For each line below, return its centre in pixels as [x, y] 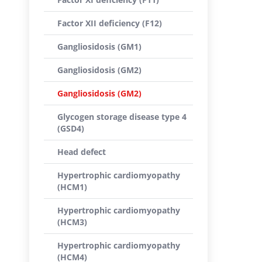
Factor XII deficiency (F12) [110, 23]
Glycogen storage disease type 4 [122, 117]
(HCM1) [72, 187]
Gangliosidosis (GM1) [99, 46]
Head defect [82, 152]
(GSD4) [71, 128]
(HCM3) [72, 222]
